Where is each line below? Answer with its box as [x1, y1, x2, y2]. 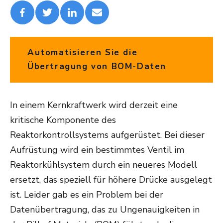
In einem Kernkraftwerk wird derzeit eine [10, 99, 178, 111]
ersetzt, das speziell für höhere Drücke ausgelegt [10, 174, 212, 186]
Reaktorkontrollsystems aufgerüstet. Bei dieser [10, 129, 205, 141]
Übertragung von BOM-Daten [27, 61, 167, 73]
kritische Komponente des [10, 114, 116, 126]
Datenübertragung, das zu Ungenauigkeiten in [10, 204, 200, 216]
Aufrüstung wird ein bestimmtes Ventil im [10, 144, 184, 156]
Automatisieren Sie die [27, 47, 138, 59]
